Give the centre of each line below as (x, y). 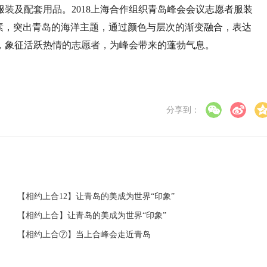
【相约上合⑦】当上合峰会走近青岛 (84, 235)
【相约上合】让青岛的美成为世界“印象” (92, 215)
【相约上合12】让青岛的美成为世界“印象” (96, 196)
